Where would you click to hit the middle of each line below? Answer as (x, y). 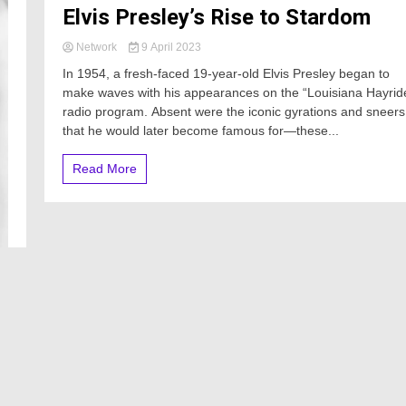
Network (97, 47)
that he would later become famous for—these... (201, 130)
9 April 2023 (169, 47)
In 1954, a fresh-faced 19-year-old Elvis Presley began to (226, 73)
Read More (105, 169)
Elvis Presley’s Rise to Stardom (217, 17)
